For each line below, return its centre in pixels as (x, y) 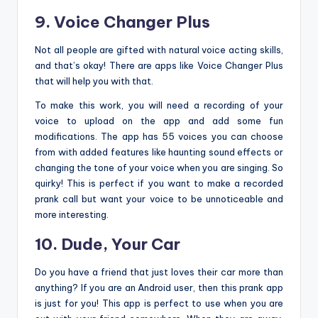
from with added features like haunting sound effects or (159, 152)
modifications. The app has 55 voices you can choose (159, 137)
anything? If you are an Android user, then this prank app (159, 288)
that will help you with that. (94, 81)
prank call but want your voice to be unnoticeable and (159, 199)
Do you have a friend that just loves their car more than (159, 272)
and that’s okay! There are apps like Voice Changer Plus (159, 66)
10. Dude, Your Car (108, 245)
